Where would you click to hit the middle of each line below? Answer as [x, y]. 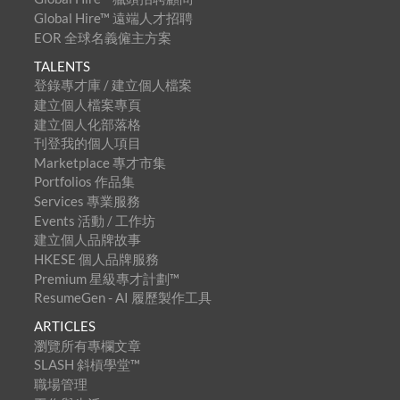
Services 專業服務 [87, 201]
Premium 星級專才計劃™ [106, 278]
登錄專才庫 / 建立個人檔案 [112, 85]
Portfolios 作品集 [84, 182]
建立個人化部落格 [87, 124]
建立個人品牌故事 [87, 240]
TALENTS [62, 66]
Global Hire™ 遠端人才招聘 [113, 18]
